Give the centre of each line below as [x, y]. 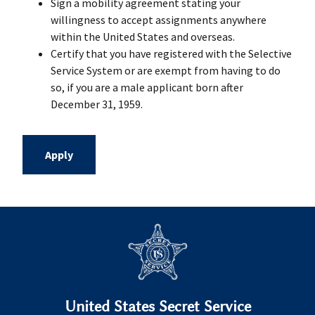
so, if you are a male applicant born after [147, 87]
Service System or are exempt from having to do [166, 70]
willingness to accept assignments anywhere [159, 19]
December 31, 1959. [97, 104]
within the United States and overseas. [143, 36]
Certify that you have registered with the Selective [171, 53]
